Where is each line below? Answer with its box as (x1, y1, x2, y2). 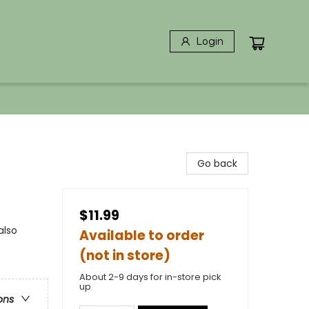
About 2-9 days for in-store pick (79, 270, 221, 283)
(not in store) (79, 246, 170, 265)
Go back (197, 157, 237, 170)
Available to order (79, 226, 204, 245)
